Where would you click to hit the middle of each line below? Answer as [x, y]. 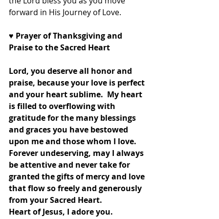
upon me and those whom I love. [75, 142]
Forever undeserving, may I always [77, 153]
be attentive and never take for [70, 165]
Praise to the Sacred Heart [59, 48]
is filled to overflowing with [63, 106]
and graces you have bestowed [69, 130]
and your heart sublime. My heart [77, 95]
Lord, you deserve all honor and [71, 71]
